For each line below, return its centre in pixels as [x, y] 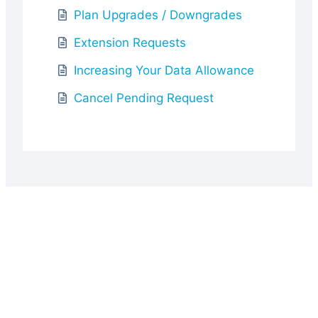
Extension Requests [130, 42]
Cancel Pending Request [144, 98]
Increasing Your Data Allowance [164, 70]
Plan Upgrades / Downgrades [158, 15]
